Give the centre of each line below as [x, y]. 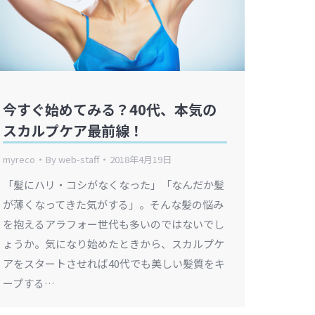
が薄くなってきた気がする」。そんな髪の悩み [113, 205]
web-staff [79, 160]
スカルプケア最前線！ [73, 131]
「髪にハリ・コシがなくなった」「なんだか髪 [114, 185]
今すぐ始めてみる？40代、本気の [110, 110]
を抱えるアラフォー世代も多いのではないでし [114, 224]
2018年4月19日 [141, 160]
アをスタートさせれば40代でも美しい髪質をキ [114, 264]
